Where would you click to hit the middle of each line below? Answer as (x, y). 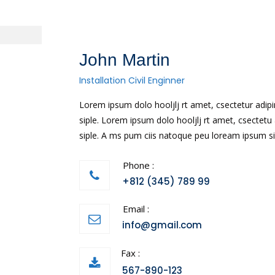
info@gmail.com (162, 225)
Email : (135, 209)
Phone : (137, 165)
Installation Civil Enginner (132, 80)
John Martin (125, 60)
